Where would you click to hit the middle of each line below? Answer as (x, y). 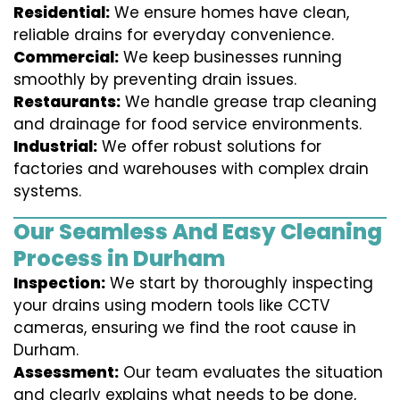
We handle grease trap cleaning (249, 102)
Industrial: (55, 147)
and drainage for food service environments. (187, 125)
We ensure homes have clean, (229, 13)
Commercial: (66, 58)
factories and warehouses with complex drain (191, 169)
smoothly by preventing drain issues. (155, 80)
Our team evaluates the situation (251, 373)
